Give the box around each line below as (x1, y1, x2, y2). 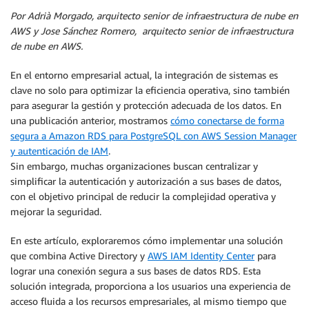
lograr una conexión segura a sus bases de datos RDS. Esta (10, 265, 261, 277)
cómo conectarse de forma (170, 114, 284, 126)
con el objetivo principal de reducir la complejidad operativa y (10, 190, 276, 202)
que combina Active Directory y (10, 250, 148, 261)
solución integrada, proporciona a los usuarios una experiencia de (10, 280, 290, 292)
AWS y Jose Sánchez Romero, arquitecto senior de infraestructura (10, 25, 293, 37)
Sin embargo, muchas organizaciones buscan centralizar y (10, 160, 258, 172)
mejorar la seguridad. (10, 206, 101, 217)
